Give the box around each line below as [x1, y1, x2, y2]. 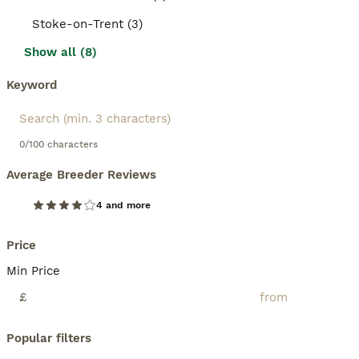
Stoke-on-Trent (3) [32, 17, 143, 31]
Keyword [6, 78, 57, 92]
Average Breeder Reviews [6, 167, 156, 182]
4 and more [96, 200, 151, 211]
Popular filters [6, 331, 91, 345]
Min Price [6, 264, 60, 278]
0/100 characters [19, 139, 98, 150]
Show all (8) [24, 45, 97, 59]
